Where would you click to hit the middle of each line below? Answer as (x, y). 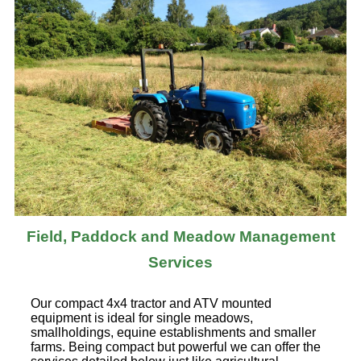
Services (180, 263)
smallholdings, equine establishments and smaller (173, 333)
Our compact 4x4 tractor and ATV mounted (151, 304)
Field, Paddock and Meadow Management (180, 237)
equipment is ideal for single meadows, (142, 318)
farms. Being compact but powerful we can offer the (176, 347)
